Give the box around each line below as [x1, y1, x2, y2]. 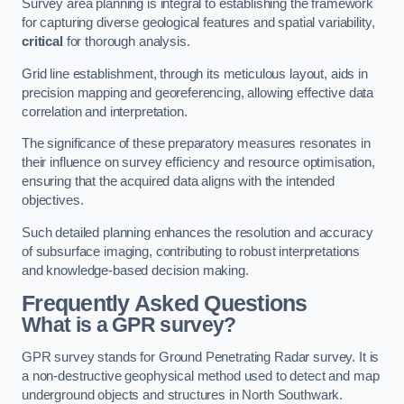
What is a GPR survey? [22, 313, 236, 337]
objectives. [22, 193, 84, 208]
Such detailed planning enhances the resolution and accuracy [22, 225, 373, 240]
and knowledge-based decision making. [22, 262, 249, 278]
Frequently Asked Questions [22, 291, 308, 317]
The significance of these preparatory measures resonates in [22, 136, 371, 151]
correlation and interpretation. [22, 104, 188, 119]
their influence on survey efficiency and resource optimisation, [22, 155, 375, 170]
